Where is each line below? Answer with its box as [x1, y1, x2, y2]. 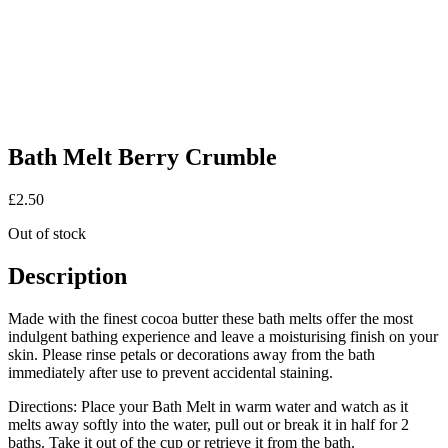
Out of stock [8, 224, 86, 242]
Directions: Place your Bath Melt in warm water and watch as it [8, 397, 408, 415]
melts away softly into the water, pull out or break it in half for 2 [8, 415, 409, 433]
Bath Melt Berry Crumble [8, 143, 277, 170]
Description [8, 262, 127, 289]
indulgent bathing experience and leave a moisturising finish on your [8, 327, 438, 345]
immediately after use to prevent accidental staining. [8, 363, 333, 381]
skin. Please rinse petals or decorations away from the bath [8, 345, 375, 363]
